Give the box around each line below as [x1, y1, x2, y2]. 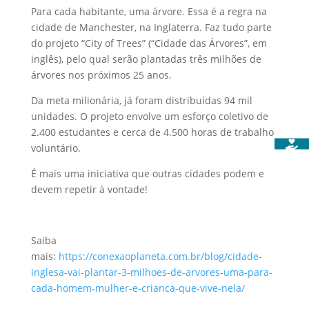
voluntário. [30, 141, 81, 154]
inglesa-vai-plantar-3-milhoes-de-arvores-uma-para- [30, 265, 272, 279]
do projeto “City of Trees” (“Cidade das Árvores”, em [30, 36, 267, 50]
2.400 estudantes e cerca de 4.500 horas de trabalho [30, 125, 274, 139]
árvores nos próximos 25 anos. [30, 68, 172, 81]
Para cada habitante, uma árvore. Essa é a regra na [30, 4, 267, 18]
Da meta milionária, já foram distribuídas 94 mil [30, 93, 252, 107]
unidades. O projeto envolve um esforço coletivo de [30, 109, 268, 123]
